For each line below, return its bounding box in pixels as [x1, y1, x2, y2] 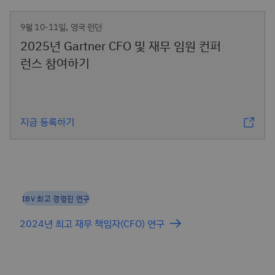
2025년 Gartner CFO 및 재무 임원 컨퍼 [20, 37, 221, 54]
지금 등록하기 [20, 115, 74, 128]
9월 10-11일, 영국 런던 [20, 21, 103, 33]
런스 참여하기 [20, 55, 90, 71]
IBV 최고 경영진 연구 [22, 193, 90, 204]
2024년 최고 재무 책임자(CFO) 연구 [20, 216, 165, 230]
